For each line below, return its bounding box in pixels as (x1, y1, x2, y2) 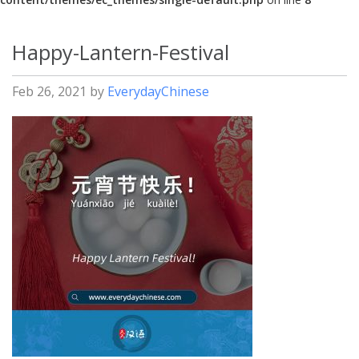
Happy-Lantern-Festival (12, 38, 229, 67)
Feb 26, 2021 (12, 83, 87, 100)
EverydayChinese (107, 83, 209, 100)
